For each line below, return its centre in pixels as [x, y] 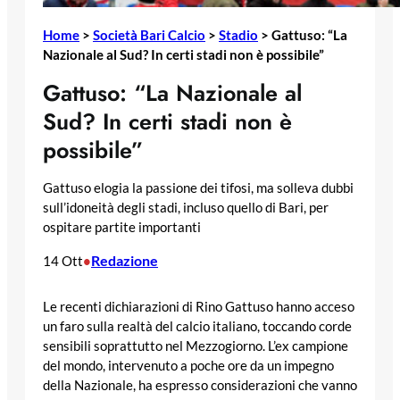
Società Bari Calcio [149, 34]
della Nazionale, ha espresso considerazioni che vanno [200, 385]
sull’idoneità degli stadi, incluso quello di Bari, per [186, 208]
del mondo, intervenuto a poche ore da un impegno [188, 365]
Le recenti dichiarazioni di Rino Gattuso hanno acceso [199, 306]
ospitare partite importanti [122, 228]
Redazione [125, 261]
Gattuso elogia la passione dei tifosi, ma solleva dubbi [198, 188]
